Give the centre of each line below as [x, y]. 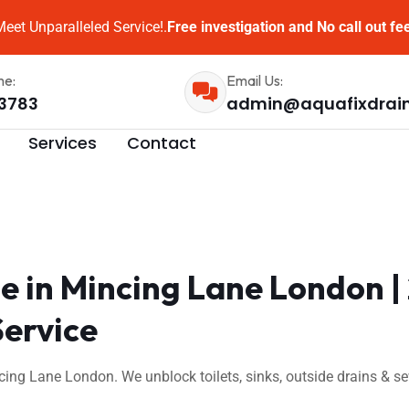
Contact [162, 142]
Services [63, 142]
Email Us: [254, 80]
